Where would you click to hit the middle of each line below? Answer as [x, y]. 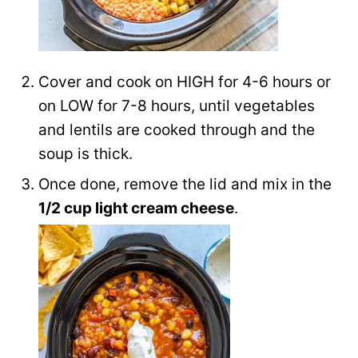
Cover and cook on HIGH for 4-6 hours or [185, 82]
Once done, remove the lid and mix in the [185, 184]
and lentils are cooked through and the [177, 129]
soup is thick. [86, 153]
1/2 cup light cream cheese [136, 208]
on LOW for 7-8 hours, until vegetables [177, 105]
